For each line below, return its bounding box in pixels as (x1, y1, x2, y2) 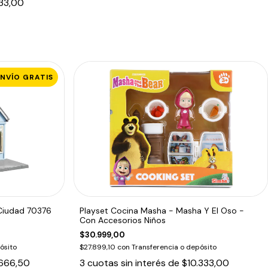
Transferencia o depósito (132, 242, 217, 252)
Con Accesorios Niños (80, 215, 166, 226)
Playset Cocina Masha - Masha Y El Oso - (80, 205, 245, 217)
